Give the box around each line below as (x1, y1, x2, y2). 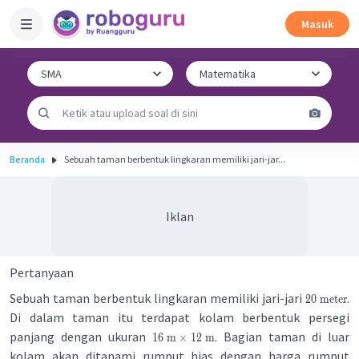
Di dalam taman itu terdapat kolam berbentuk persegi (10, 309, 349, 325)
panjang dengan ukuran (10, 329, 153, 345)
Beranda (10, 153, 45, 165)
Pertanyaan (10, 264, 74, 280)
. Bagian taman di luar (214, 329, 350, 345)
